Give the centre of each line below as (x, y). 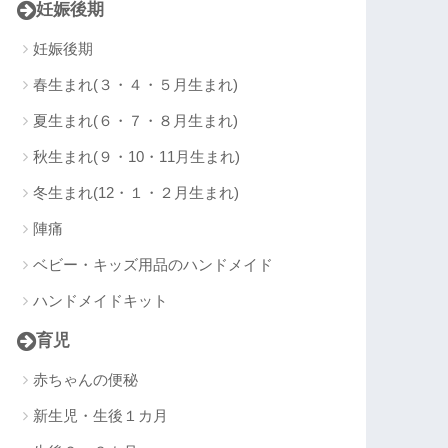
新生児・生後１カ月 (101, 416)
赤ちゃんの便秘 (86, 380)
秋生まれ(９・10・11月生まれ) (137, 157)
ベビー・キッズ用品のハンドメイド (153, 265)
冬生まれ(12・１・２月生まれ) (136, 193)
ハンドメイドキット (101, 301)
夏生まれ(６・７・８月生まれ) (136, 121)
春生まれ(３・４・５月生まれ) (136, 85)
